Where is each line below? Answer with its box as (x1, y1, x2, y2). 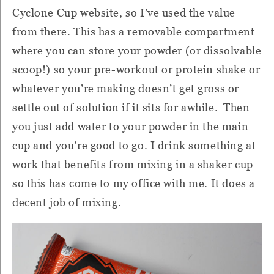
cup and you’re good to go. (12, 139, 148, 152)
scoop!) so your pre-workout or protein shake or (12, 63, 261, 76)
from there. (12, 25, 71, 39)
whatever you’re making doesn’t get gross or (12, 82, 239, 95)
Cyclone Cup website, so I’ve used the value (12, 6, 235, 20)
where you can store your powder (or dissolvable (12, 44, 262, 57)
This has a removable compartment (73, 25, 255, 39)
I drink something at (150, 139, 256, 152)
